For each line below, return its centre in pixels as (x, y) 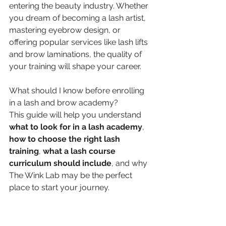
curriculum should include (60, 163)
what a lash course (80, 151)
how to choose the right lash (66, 139)
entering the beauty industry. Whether (80, 6)
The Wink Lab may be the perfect (72, 175)
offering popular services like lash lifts (79, 42)
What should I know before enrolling (78, 91)
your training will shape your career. (75, 66)
